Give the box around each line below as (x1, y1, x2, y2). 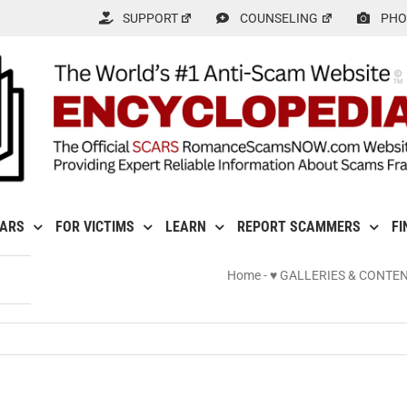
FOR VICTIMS (55, 218, 134, 236)
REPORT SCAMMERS (236, 218, 361, 236)
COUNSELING (240, 11, 319, 25)
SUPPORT (122, 11, 178, 25)
